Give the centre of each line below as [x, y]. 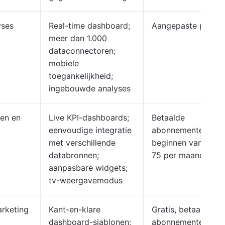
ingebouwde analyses [90, 88]
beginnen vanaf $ [185, 143]
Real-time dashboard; [89, 26]
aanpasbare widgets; [88, 168]
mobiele [64, 63]
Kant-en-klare [75, 209]
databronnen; [74, 155]
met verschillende [82, 143]
